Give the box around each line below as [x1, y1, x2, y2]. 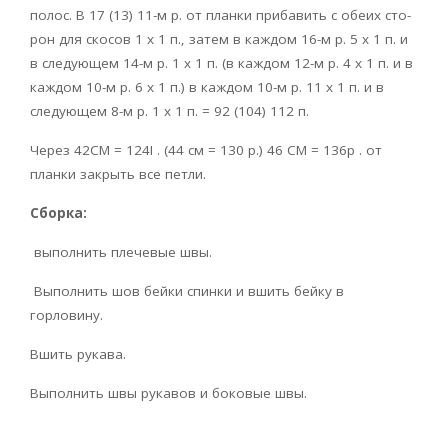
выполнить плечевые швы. [30, 243, 212, 262]
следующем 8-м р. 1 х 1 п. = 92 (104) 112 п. [30, 102, 309, 121]
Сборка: [30, 204, 87, 223]
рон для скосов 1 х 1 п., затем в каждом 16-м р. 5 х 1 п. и [30, 30, 408, 49]
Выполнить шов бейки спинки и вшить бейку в [30, 282, 344, 301]
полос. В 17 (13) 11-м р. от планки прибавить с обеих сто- [30, 6, 411, 25]
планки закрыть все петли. [30, 165, 206, 184]
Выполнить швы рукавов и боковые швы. [30, 384, 307, 403]
